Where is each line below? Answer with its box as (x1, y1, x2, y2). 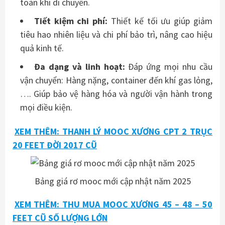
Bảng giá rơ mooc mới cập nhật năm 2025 (34, 175, 191, 187)
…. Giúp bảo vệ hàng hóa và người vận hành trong (20, 88, 212, 100)
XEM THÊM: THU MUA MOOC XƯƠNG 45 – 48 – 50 (14, 198, 212, 210)
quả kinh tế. (20, 42, 64, 54)
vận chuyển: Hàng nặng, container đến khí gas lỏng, (20, 74, 212, 86)
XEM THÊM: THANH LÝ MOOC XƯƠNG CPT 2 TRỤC (14, 125, 212, 137)
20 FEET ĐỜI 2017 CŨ (13, 139, 97, 151)
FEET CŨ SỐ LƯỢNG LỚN (13, 211, 107, 223)
